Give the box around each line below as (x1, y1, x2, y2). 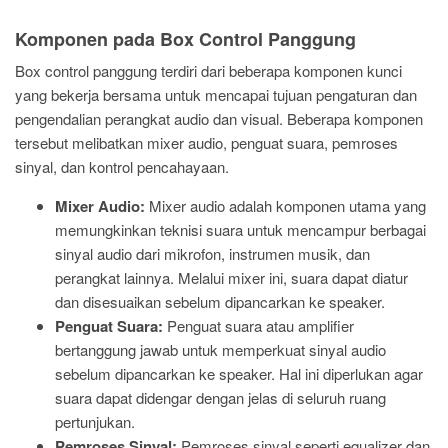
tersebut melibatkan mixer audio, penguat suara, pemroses (15, 132, 398, 153)
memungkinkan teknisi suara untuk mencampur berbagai (55, 219, 426, 240)
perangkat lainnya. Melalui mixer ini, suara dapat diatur (55, 267, 408, 288)
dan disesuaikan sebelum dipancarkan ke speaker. (55, 291, 385, 312)
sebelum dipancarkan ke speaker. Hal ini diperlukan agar (55, 363, 423, 384)
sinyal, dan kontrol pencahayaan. (15, 156, 229, 177)
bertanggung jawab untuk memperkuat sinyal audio (55, 339, 386, 360)
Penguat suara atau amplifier (163, 315, 354, 336)
